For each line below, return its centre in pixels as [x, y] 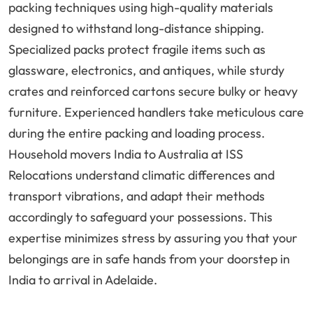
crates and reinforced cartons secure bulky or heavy [153, 92]
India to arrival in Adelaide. [83, 280]
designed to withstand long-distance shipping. [136, 29]
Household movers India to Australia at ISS [126, 154]
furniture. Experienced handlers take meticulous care [156, 112]
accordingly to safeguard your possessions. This [140, 217]
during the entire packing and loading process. [137, 133]
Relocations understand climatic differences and [141, 175]
